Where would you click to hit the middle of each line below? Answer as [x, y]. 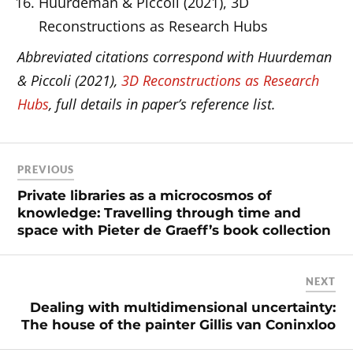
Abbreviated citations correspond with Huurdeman [175, 57]
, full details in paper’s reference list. [163, 104]
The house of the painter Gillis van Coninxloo [178, 324]
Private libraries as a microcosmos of [145, 195]
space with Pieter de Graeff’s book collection [175, 230]
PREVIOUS [46, 169]
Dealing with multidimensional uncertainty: [182, 307]
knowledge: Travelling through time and [160, 212]
